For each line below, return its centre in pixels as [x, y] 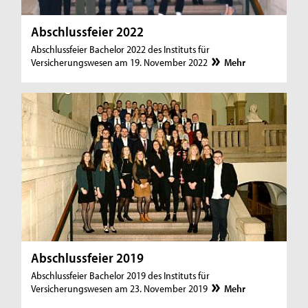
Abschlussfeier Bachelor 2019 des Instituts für [121, 276]
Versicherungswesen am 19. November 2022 [121, 63]
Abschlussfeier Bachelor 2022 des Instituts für [121, 49]
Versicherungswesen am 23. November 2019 [121, 289]
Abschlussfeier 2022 [88, 32]
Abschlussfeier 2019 [88, 258]
